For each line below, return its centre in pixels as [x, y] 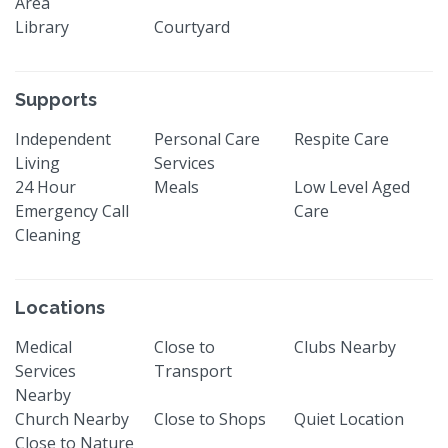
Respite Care [341, 138]
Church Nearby [72, 418]
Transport [193, 370]
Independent [63, 138]
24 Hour [45, 186]
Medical [43, 346]
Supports [56, 99]
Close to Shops [210, 418]
